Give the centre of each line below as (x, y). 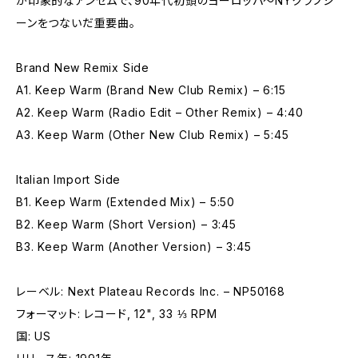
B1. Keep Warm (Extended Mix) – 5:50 (125, 202)
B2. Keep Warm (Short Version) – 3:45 (126, 224)
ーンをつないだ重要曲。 (76, 23)
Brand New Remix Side (83, 68)
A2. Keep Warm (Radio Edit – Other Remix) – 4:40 (160, 112)
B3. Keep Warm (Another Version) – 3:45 (134, 247)
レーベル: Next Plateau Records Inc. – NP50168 (151, 291)
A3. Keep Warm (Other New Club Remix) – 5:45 (153, 135)
